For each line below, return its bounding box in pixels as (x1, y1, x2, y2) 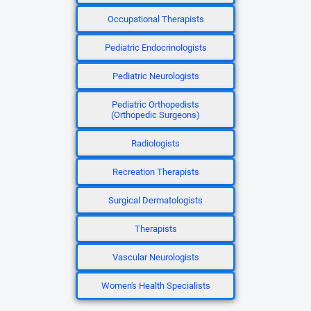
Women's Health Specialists (101, 280, 210, 291)
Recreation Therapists (112, 167, 199, 177)
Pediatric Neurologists (112, 71, 199, 81)
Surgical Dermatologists (108, 195, 203, 205)
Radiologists (131, 138, 180, 149)
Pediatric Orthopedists (112, 99, 199, 110)
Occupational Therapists (107, 14, 204, 24)
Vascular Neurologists (112, 252, 199, 262)
